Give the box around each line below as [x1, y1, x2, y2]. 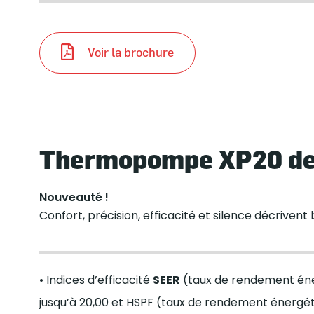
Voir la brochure [87, 45, 174, 60]
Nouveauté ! [39, 189, 109, 205]
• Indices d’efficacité [39, 271, 153, 288]
